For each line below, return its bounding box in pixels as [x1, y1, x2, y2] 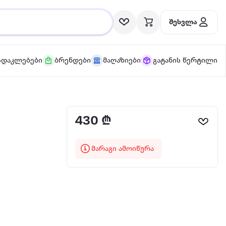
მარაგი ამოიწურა [91, 145, 154, 153]
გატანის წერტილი [152, 56, 217, 65]
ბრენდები [54, 56, 91, 65]
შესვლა [169, 18, 197, 26]
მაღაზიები [102, 56, 141, 65]
